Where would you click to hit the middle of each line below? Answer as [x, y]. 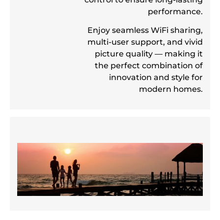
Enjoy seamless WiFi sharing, [145, 30]
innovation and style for [156, 77]
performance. [175, 11]
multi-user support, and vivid [145, 42]
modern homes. [171, 89]
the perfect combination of [149, 66]
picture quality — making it [149, 54]
